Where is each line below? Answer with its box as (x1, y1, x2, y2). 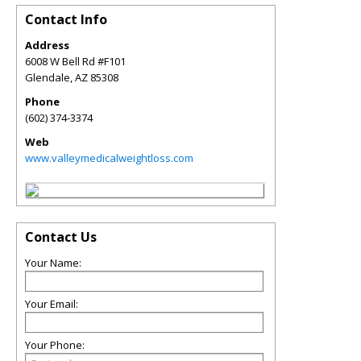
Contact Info (25, 10, 107, 28)
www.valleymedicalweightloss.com (25, 151, 193, 165)
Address (25, 38, 69, 52)
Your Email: (25, 297, 78, 311)
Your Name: (25, 255, 81, 270)
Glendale (25, 70, 70, 85)
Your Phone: (25, 338, 85, 352)
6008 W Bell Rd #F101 (25, 54, 126, 68)
